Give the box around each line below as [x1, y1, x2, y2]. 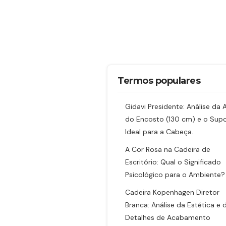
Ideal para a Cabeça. [125, 127, 193, 136]
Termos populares [118, 75, 200, 86]
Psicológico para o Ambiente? [125, 170, 225, 179]
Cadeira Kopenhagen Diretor [125, 188, 219, 197]
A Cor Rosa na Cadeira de [125, 145, 210, 154]
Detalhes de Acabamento [125, 213, 210, 222]
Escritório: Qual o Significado [125, 157, 221, 166]
